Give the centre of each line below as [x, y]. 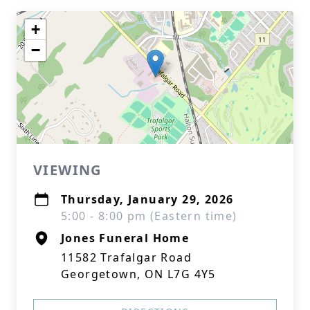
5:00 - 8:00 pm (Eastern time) [149, 216]
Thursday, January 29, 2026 [147, 199]
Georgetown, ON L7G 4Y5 [138, 274]
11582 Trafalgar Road [126, 257]
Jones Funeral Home [125, 238]
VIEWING [67, 170]
